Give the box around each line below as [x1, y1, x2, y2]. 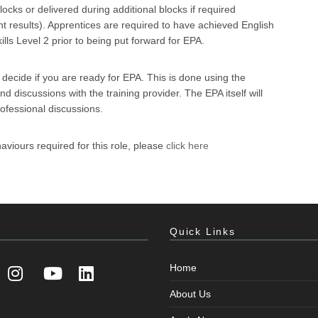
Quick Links [170, 226, 236, 237]
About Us [170, 288, 211, 300]
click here [166, 140, 209, 151]
